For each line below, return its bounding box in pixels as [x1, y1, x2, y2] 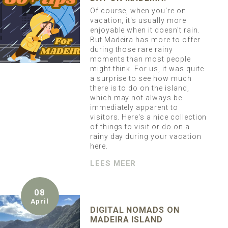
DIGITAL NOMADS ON [90, 205, 180, 215]
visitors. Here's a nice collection [90, 113, 207, 122]
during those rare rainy [90, 45, 173, 54]
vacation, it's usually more [90, 16, 186, 25]
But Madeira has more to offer [90, 36, 201, 44]
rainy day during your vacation [90, 132, 202, 141]
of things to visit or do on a [90, 123, 190, 131]
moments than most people [90, 55, 191, 64]
